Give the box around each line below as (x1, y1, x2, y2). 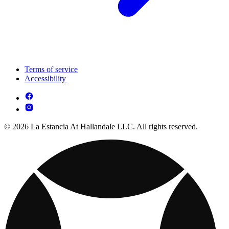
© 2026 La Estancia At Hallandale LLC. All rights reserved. (4, 122, 198, 131)
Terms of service (25, 64, 78, 74)
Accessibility (25, 74, 66, 83)
